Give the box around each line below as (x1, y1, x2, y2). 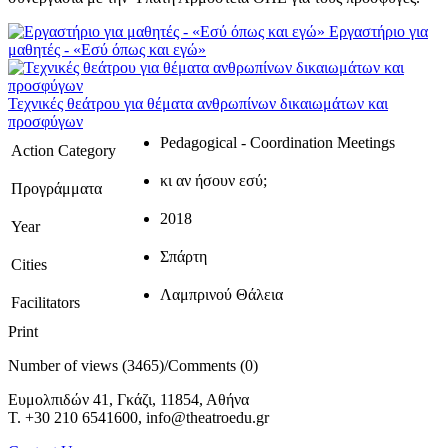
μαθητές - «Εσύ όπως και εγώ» (8, 40, 206, 58)
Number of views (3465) (8, 356, 164, 374)
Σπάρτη (160, 247, 207, 265)
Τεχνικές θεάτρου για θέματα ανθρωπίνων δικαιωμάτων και (8, 94, 388, 112)
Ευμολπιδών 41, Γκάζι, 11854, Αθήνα (8, 390, 249, 408)
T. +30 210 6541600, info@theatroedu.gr (8, 408, 269, 426)
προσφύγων (8, 112, 83, 130)
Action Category (11, 141, 116, 159)
